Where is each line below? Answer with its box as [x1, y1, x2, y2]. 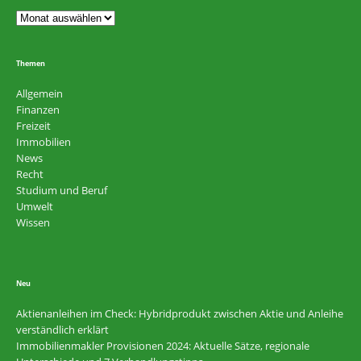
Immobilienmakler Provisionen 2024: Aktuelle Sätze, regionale [16, 338, 309, 354]
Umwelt [16, 198, 53, 214]
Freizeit [16, 118, 51, 133]
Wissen [16, 214, 50, 230]
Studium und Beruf [16, 182, 107, 197]
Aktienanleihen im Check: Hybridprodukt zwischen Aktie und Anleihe [16, 306, 343, 322]
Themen [16, 58, 45, 68]
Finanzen [16, 102, 60, 117]
